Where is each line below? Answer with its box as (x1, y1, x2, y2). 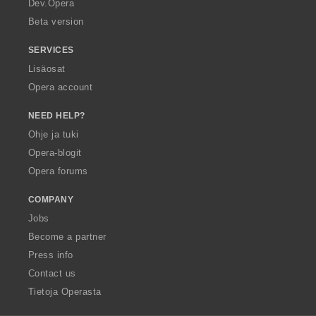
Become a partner (28, 231, 107, 243)
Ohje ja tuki (28, 129, 79, 140)
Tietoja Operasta (28, 286, 102, 298)
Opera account (28, 82, 93, 93)
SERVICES (28, 45, 74, 56)
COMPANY (28, 195, 74, 205)
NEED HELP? (28, 111, 85, 121)
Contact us (28, 268, 76, 279)
